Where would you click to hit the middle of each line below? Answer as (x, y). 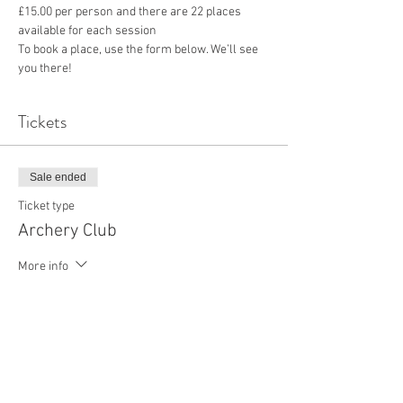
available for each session (87, 31)
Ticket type (46, 206)
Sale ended (58, 177)
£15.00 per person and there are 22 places (131, 12)
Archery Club (67, 231)
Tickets (42, 122)
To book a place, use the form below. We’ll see (139, 50)
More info (43, 266)
